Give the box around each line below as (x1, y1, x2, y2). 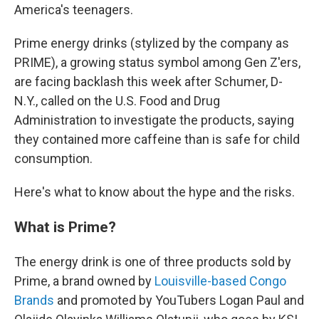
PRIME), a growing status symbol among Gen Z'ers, (14, 55, 300, 70)
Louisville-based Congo (155, 273, 286, 288)
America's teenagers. (14, 2, 133, 17)
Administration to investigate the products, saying (14, 113, 294, 127)
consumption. (14, 151, 93, 166)
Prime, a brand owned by (14, 273, 155, 288)
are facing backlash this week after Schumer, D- (14, 74, 283, 89)
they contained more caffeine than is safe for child (14, 132, 300, 147)
